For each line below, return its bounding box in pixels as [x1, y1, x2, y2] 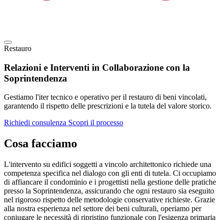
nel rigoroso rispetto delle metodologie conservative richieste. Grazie [4, 195, 215, 204]
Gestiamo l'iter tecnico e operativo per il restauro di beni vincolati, [4, 93, 207, 102]
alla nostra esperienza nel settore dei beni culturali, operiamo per [4, 204, 201, 213]
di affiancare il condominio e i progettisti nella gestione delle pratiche [4, 178, 216, 187]
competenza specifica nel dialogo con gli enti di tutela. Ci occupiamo [4, 169, 216, 178]
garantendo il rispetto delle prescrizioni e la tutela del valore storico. [4, 102, 212, 110]
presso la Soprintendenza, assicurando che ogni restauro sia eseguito [4, 187, 214, 195]
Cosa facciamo [4, 137, 77, 150]
